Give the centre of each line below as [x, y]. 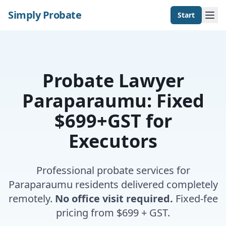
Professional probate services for [113, 170]
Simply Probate [45, 15]
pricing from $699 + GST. [113, 213]
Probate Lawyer [113, 80]
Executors [113, 141]
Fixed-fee [195, 199]
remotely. [32, 199]
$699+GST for [113, 121]
